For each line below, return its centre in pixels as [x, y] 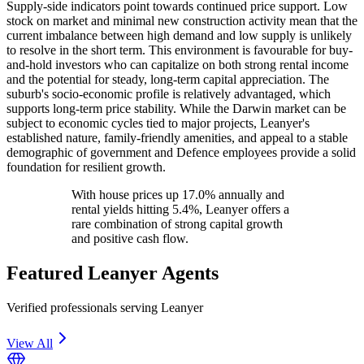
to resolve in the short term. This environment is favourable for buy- [180, 50]
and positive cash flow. [130, 238]
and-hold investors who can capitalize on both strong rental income [178, 64]
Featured [47, 273]
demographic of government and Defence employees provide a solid [181, 152]
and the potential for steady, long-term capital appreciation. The [168, 79]
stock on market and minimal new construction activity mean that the [182, 20]
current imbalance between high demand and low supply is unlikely [179, 35]
